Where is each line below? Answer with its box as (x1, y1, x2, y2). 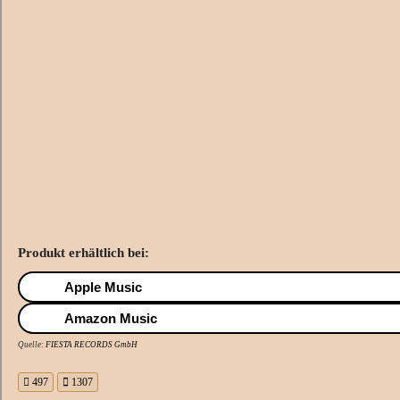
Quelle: (18, 340, 46, 350)
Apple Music (64, 279, 142, 296)
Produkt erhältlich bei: (18, 246, 149, 261)
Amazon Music (64, 311, 157, 327)
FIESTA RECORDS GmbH (46, 340, 137, 350)
